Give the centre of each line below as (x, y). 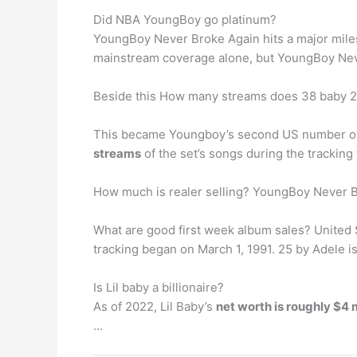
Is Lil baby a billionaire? (159, 287)
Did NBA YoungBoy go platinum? (185, 20)
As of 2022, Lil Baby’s (155, 306)
